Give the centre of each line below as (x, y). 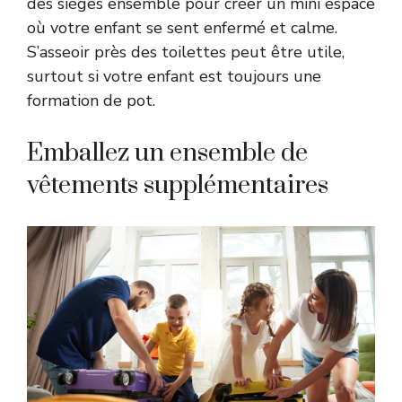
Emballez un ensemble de (167, 153)
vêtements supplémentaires (178, 185)
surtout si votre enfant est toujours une (174, 76)
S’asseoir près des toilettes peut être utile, (186, 52)
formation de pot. (91, 100)
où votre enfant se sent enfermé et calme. (182, 27)
